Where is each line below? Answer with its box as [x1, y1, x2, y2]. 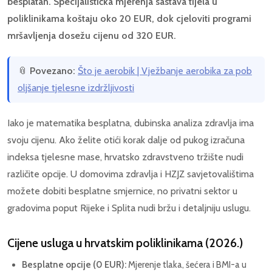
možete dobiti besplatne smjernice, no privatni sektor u [7, 185, 237, 197]
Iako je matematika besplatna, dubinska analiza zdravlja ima [7, 117, 254, 129]
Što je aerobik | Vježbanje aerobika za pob [78, 65, 252, 77]
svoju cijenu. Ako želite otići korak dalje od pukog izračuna [7, 134, 245, 146]
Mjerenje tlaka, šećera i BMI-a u [126, 259, 246, 271]
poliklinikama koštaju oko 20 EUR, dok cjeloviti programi [7, 13, 251, 25]
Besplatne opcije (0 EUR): [22, 259, 126, 271]
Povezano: [30, 65, 75, 77]
